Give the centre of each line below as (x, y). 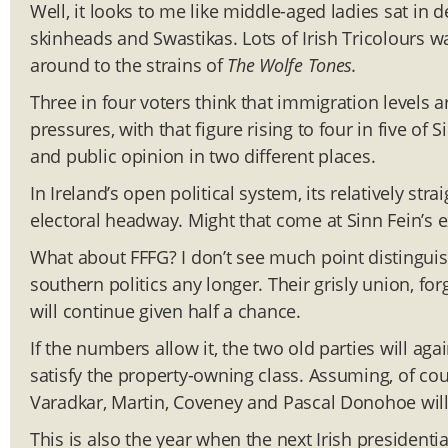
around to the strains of (129, 65)
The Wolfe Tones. (292, 65)
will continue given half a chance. (165, 311)
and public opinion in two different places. (203, 156)
